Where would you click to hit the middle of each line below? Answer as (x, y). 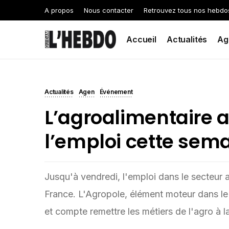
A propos (59, 10)
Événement (116, 92)
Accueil (141, 39)
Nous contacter (109, 10)
